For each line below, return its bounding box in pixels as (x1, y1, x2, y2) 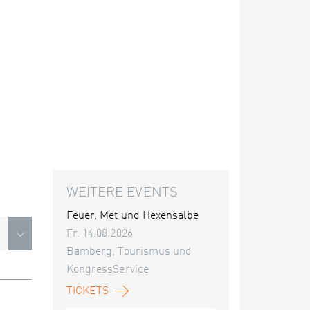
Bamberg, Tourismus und (66, 246, 192, 257)
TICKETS (66, 286, 109, 297)
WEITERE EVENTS (66, 186, 178, 200)
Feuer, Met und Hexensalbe (66, 210, 199, 221)
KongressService (66, 264, 149, 275)
